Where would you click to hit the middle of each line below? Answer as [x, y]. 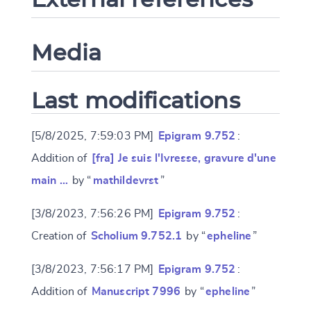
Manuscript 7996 [136, 291]
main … [49, 180]
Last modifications [135, 100]
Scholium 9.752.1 [136, 236]
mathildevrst [126, 180]
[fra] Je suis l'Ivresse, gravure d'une [184, 158]
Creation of [60, 236]
